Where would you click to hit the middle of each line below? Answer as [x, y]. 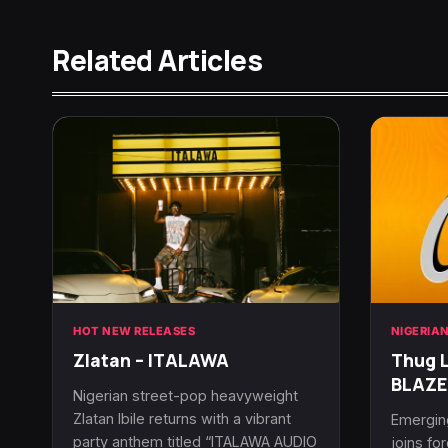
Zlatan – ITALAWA [151, 359]
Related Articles [157, 60]
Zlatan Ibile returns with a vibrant [182, 418]
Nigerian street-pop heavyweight [185, 395]
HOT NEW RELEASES [134, 330]
